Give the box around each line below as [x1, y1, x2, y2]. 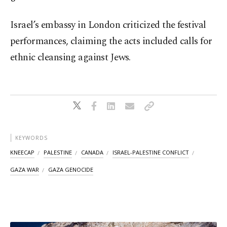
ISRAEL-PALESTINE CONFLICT [112, 148, 189, 157]
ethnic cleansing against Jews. [10, 50, 131, 65]
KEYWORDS [15, 134, 48, 142]
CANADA [81, 148, 103, 157]
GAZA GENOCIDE [48, 166, 93, 174]
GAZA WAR [10, 166, 39, 174]
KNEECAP [10, 148, 34, 157]
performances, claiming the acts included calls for [10, 34, 212, 49]
